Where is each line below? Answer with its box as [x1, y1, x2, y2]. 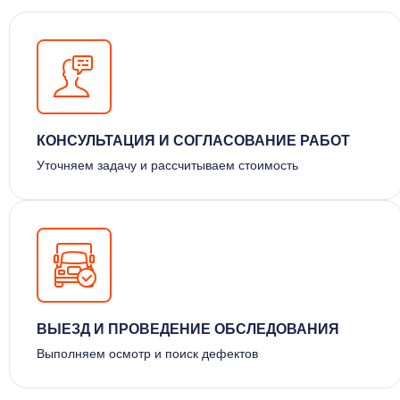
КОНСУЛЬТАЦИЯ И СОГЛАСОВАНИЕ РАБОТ [37, 132, 350, 148]
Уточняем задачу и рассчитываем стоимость [37, 157, 298, 172]
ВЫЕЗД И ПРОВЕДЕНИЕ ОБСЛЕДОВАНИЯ [37, 321, 339, 337]
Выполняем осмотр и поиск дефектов [37, 346, 258, 361]
